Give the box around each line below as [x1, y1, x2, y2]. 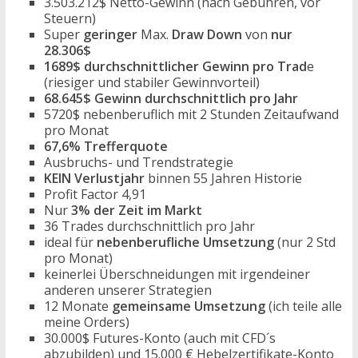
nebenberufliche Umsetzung [96, 233, 274, 251]
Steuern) [43, 10, 96, 27]
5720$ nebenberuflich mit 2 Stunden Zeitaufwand [43, 105, 339, 123]
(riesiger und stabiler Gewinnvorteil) [43, 74, 260, 91]
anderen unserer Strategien [43, 281, 212, 299]
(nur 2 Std [273, 233, 336, 251]
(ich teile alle [265, 297, 342, 315]
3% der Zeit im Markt [70, 201, 202, 219]
